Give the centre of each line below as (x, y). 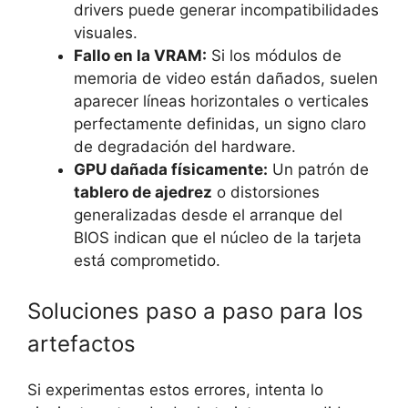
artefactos (82, 344)
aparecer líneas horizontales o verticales (221, 101)
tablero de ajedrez (143, 192)
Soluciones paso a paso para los (195, 311)
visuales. (106, 32)
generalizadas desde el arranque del (208, 214)
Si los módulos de (274, 55)
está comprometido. (147, 260)
